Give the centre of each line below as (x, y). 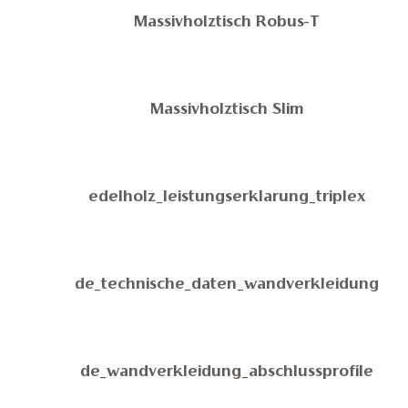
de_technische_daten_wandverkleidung (227, 285)
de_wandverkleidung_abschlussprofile (227, 372)
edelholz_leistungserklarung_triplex (227, 198)
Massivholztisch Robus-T (227, 23)
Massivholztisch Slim (227, 110)
